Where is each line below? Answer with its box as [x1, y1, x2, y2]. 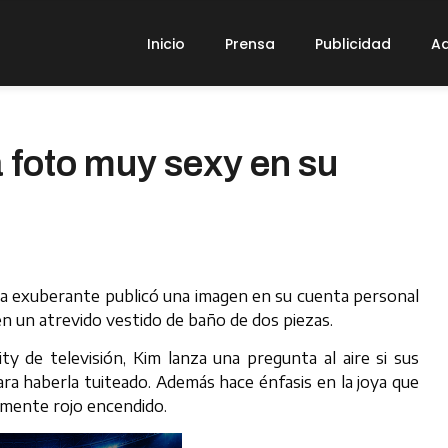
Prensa [225, 33, 276, 54]
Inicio [147, 33, 186, 54]
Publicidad [315, 33, 392, 54]
